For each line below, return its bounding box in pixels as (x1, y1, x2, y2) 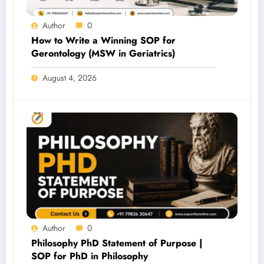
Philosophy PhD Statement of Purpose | (31, 236, 203, 250)
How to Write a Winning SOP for (31, 33, 176, 47)
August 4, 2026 (42, 71, 97, 84)
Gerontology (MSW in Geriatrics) (31, 46, 175, 60)
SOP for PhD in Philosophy (31, 249, 148, 263)
